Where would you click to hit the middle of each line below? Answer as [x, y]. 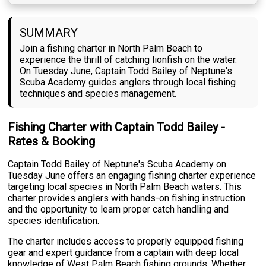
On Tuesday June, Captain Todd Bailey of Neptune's [126, 71]
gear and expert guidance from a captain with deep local [123, 252]
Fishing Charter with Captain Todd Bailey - [117, 127]
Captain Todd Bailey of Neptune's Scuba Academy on [117, 164]
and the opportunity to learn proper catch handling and [118, 209]
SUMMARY [49, 33]
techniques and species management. [98, 94]
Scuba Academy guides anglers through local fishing [128, 82]
